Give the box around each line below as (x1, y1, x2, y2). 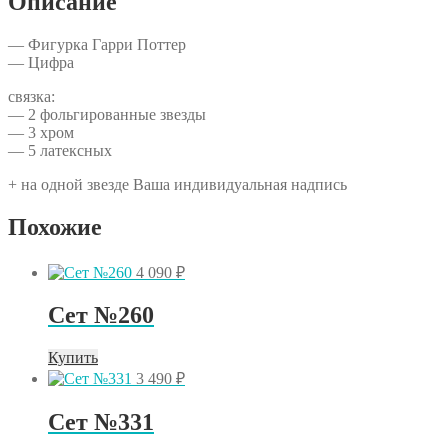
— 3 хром (8, 123, 74, 141)
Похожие (8, 213, 102, 240)
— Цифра (8, 53, 74, 71)
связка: (8, 87, 55, 105)
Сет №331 (48, 409, 154, 436)
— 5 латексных (8, 141, 112, 159)
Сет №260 (48, 302, 154, 329)
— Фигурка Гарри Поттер (8, 35, 186, 53)
